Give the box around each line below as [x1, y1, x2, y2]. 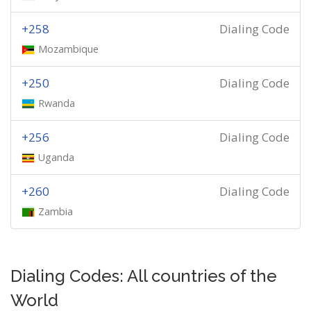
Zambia [38, 205, 74, 218]
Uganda [38, 151, 75, 164]
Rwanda [38, 96, 76, 110]
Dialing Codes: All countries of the [10, 266, 277, 286]
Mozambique [38, 42, 99, 56]
